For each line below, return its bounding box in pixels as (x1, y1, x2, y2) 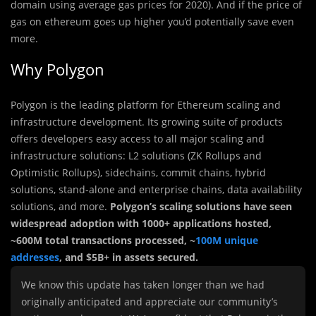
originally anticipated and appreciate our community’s (21, 295, 278, 309)
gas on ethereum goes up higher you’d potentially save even (11, 15, 294, 29)
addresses (11, 250, 59, 265)
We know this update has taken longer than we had (21, 278, 265, 292)
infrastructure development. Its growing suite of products (11, 115, 283, 129)
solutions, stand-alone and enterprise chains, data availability (11, 183, 302, 197)
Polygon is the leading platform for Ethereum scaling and (11, 98, 281, 112)
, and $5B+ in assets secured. (59, 250, 198, 265)
